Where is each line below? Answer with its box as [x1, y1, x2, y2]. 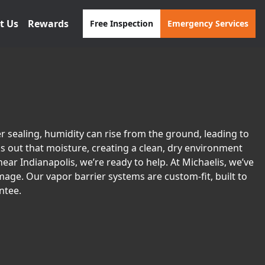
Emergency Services [167, 18, 248, 29]
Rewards [28, 17, 69, 30]
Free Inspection [90, 18, 153, 29]
